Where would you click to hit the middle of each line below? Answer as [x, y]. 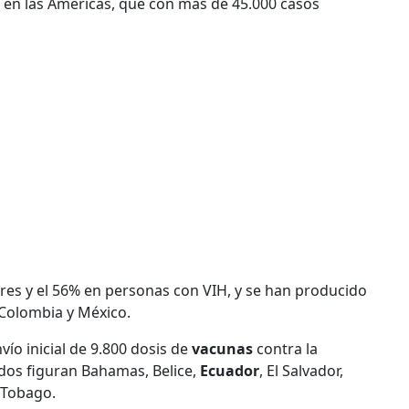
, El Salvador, [301, 370]
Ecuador [230, 370]
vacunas [220, 348]
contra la [285, 348]
